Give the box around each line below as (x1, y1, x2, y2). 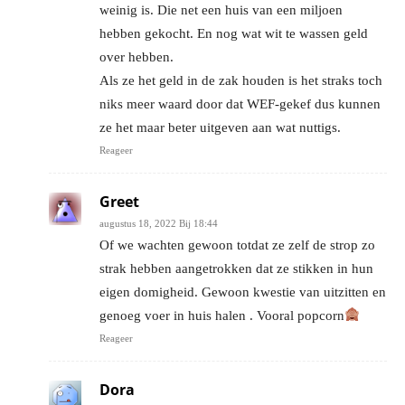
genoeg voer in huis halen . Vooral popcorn (99, 307, 344, 323)
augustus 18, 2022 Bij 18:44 (99, 217, 218, 229)
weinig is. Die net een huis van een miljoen (99, 2, 343, 17)
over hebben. (99, 49, 174, 64)
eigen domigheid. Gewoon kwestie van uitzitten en (99, 284, 386, 299)
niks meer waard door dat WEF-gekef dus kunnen (99, 96, 381, 111)
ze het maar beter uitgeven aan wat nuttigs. (99, 119, 341, 135)
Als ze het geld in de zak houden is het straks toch (99, 72, 382, 88)
